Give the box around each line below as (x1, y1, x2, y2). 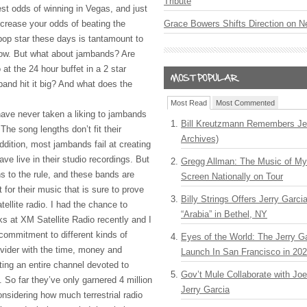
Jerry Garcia (181, 284, 230, 295)
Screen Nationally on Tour (181, 171, 283, 182)
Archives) (181, 134, 219, 144)
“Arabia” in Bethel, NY (181, 209, 267, 219)
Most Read (171, 99, 207, 107)
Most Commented (216, 99, 275, 107)
